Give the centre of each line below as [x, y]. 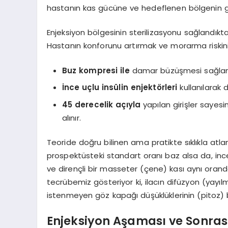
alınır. [71, 118]
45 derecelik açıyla [101, 104]
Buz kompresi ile [96, 70]
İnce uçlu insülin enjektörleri [120, 88]
